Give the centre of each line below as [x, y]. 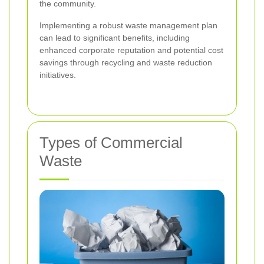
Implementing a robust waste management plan [128, 26]
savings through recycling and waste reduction [126, 63]
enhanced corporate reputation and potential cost [131, 50]
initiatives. [58, 75]
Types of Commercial [111, 143]
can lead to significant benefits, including [115, 38]
